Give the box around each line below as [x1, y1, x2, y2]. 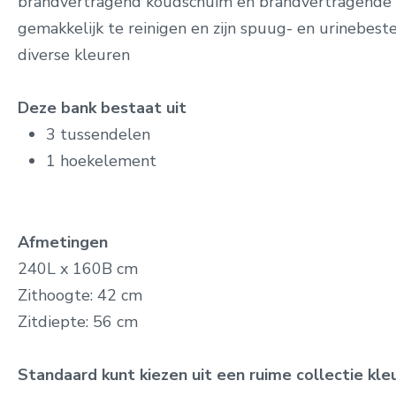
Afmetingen [18, 232, 108, 253]
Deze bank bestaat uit [18, 97, 187, 118]
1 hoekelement [46, 150, 156, 171]
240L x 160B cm [18, 258, 138, 279]
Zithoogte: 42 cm [18, 285, 142, 306]
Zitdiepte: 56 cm [18, 311, 138, 332]
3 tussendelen [46, 124, 150, 145]
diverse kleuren [18, 44, 130, 65]
